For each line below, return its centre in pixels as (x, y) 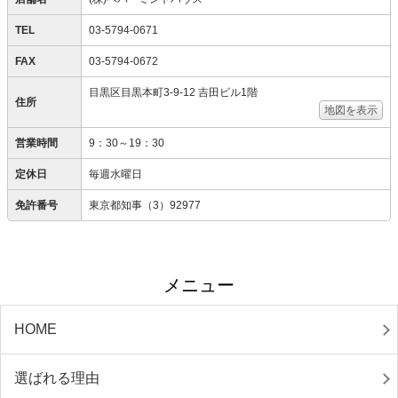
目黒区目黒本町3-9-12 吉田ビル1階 (173, 92)
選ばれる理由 (57, 378)
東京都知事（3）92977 (145, 205)
